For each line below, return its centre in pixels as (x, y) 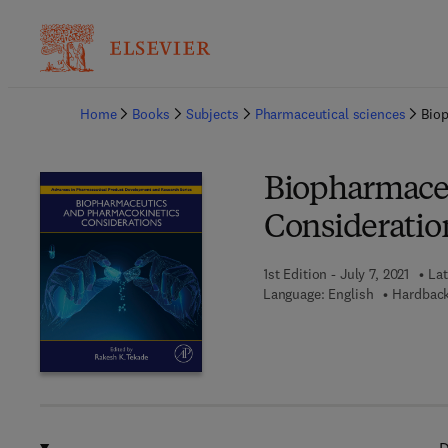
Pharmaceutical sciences (330, 114)
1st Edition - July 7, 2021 (336, 274)
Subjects (212, 114)
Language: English (318, 294)
